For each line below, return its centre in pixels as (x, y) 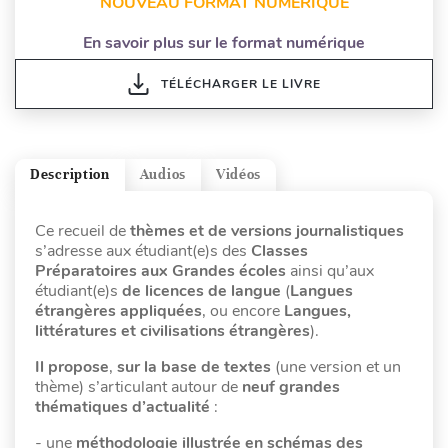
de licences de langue (201, 290)
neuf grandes (291, 386)
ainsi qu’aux (330, 270)
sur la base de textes (194, 366)
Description (70, 175)
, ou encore (243, 310)
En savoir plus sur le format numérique (224, 42)
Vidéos (238, 175)
